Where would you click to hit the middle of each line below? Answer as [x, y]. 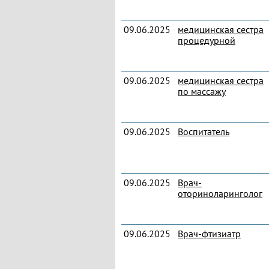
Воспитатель [204, 131]
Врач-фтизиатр [209, 234]
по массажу [202, 91]
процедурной [207, 40]
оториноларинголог [220, 193]
